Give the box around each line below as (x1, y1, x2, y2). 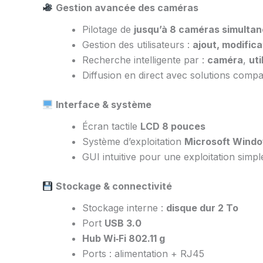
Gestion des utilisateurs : (82, 39, 193, 51)
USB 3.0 (104, 217, 141, 230)
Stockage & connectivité (56, 180, 173, 193)
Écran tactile (82, 120, 140, 133)
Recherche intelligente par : (82, 54, 207, 66)
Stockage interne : (82, 202, 166, 214)
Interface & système (56, 99, 152, 111)
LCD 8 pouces (140, 120, 205, 133)
